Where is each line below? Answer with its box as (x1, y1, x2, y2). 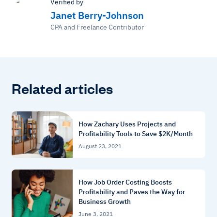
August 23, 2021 (78, 142, 122, 150)
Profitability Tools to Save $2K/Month (78, 129, 193, 138)
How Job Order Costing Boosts (78, 177, 172, 186)
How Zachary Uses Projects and (78, 119, 176, 128)
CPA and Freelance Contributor (50, 22, 144, 31)
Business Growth (78, 197, 131, 206)
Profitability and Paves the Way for (78, 187, 185, 196)
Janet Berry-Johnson (50, 8, 144, 22)
